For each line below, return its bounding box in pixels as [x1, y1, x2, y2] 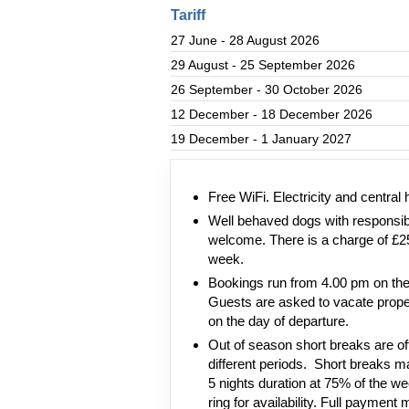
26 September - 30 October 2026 [171, 82, 362, 97]
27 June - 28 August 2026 [171, 33, 320, 47]
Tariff [171, 7, 205, 23]
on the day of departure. [208, 313, 349, 329]
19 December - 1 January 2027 [171, 131, 351, 146]
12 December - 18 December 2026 [171, 107, 372, 121]
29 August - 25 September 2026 [171, 58, 355, 72]
